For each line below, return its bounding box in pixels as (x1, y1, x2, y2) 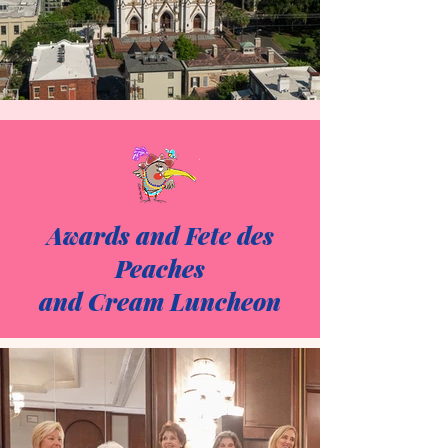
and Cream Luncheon (39, 285, 281, 317)
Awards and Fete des (46, 219, 274, 251)
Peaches (115, 252, 205, 284)
